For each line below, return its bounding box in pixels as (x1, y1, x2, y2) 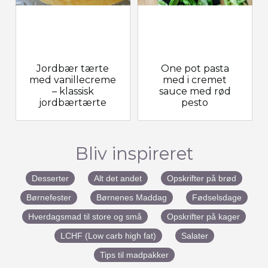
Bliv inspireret (75, 142, 193, 164)
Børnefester (26, 192, 71, 202)
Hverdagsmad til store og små (28, 211, 142, 221)
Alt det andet (94, 173, 142, 183)
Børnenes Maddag (96, 192, 167, 202)
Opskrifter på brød (167, 173, 236, 183)
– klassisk (51, 85, 94, 97)
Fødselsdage (192, 192, 242, 202)
